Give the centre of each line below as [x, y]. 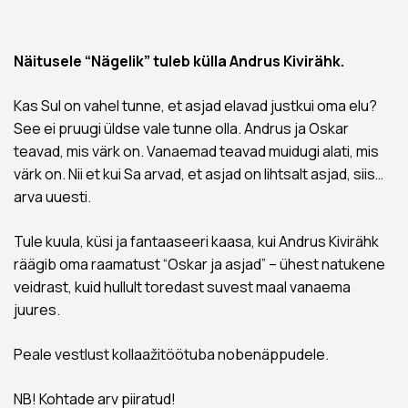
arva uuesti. [54, 197]
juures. [37, 310]
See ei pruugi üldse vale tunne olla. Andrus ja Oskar [181, 129]
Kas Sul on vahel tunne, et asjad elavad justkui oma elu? [195, 106]
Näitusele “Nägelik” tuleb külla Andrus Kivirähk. [179, 61]
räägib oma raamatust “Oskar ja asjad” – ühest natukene [199, 265]
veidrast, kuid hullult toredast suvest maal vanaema [182, 287]
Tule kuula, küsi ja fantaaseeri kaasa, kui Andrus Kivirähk [196, 242]
